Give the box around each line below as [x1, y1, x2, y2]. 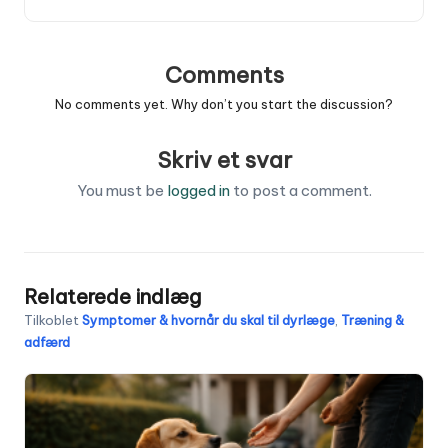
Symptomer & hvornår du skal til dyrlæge [82, 311, 335, 328]
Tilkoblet [24, 311, 82, 328]
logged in [166, 180, 230, 200]
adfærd [24, 333, 70, 350]
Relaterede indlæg [24, 283, 201, 309]
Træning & [341, 311, 404, 328]
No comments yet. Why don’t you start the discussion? [55, 95, 393, 112]
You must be [76, 180, 167, 200]
